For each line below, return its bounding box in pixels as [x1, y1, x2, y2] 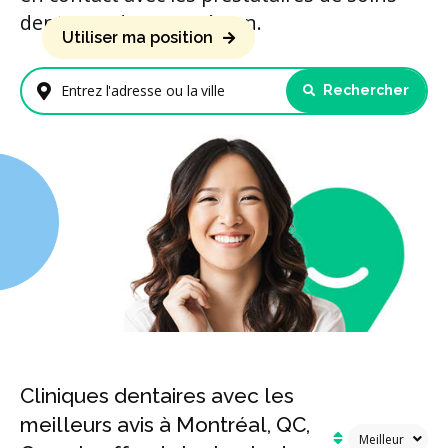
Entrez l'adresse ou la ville [36, 89, 230, 112]
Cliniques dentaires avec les [20, 383, 294, 409]
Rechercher [320, 82, 409, 99]
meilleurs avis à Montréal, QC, [20, 412, 310, 438]
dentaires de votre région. [20, 8, 262, 36]
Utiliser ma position [62, 27, 213, 47]
